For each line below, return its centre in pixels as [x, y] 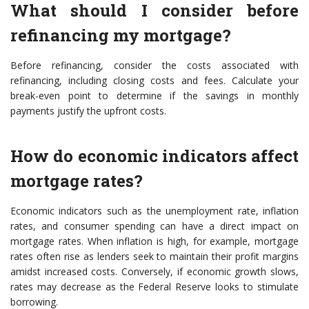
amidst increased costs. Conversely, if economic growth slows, [154, 272]
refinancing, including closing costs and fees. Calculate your [154, 81]
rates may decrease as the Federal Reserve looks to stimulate [154, 287]
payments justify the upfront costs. [88, 111]
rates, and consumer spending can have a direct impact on [154, 226]
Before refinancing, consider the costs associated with [154, 66]
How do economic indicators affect [154, 156]
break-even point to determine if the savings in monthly [154, 96]
